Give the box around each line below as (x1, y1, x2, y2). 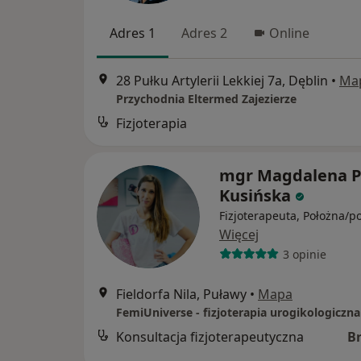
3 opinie (282, 246, 326, 262)
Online (269, 24, 309, 42)
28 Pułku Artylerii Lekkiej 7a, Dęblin (116, 72, 328, 90)
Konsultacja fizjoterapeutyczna (116, 328, 304, 346)
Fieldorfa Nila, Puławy (116, 285, 247, 304)
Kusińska (219, 185, 291, 207)
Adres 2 (181, 24, 227, 42)
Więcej (219, 226, 259, 244)
